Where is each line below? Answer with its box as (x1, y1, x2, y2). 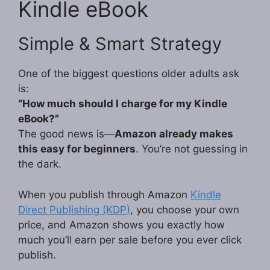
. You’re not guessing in (136, 143, 248, 155)
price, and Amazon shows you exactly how (18, 218, 225, 231)
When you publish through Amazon (18, 188, 190, 201)
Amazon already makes (115, 128, 233, 140)
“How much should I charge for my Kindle (18, 98, 227, 110)
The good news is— (18, 128, 115, 140)
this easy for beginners (18, 143, 136, 155)
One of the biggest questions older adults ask (18, 67, 239, 80)
